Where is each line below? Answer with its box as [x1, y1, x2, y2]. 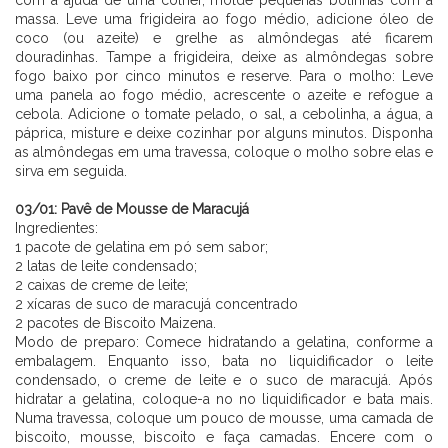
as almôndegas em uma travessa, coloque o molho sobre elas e [15, 143, 433, 160]
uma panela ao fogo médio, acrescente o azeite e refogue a [15, 86, 433, 103]
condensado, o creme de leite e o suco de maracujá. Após [15, 371, 433, 388]
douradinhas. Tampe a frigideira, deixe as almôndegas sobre [15, 48, 433, 65]
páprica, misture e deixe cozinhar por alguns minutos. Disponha [15, 124, 433, 141]
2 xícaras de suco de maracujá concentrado [15, 295, 298, 312]
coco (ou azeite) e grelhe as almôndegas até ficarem [15, 29, 433, 46]
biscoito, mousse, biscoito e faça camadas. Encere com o [15, 428, 433, 445]
